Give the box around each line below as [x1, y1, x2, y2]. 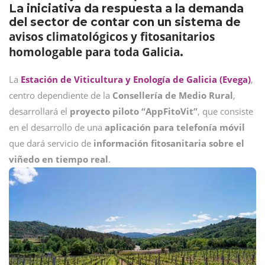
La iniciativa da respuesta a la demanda [9, 2, 244, 15]
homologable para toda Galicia [9, 44, 180, 60]
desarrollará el [9, 105, 67, 117]
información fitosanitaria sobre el [91, 137, 244, 149]
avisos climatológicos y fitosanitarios [9, 29, 215, 44]
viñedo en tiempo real [9, 153, 108, 165]
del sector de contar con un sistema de [9, 15, 241, 29]
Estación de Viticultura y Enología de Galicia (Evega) [21, 73, 251, 85]
